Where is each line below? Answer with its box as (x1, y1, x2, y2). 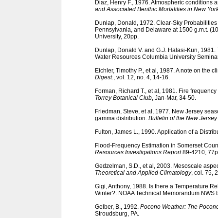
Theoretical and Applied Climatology (95, 169, 191, 176)
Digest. (95, 73, 113, 81)
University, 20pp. (95, 33, 139, 40)
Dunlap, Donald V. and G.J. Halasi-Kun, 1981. (95, 46, 217, 54)
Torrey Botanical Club (95, 94, 152, 101)
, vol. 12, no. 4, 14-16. (113, 73, 170, 81)
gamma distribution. (95, 114, 148, 122)
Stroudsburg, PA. (95, 210, 139, 217)
